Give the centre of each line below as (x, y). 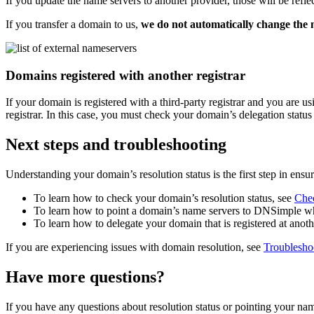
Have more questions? (85, 277)
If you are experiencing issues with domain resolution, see (135, 247)
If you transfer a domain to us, (73, 25)
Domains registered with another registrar (125, 75)
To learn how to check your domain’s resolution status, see (164, 198)
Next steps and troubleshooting (116, 145)
